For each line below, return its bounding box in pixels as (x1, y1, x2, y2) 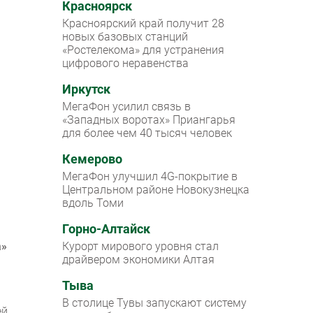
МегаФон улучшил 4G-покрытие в (62, 170, 238, 184)
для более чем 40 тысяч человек (62, 126, 233, 140)
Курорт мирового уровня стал (62, 240, 219, 254)
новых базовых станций (62, 30, 189, 44)
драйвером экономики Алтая (62, 253, 215, 267)
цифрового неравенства (62, 57, 189, 71)
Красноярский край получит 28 (62, 17, 225, 31)
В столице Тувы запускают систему (62, 296, 247, 310)
